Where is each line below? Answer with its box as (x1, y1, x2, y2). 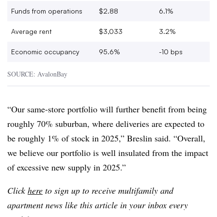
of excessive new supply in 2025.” (7, 161, 126, 173)
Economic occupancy (11, 47, 79, 56)
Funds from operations (11, 7, 82, 15)
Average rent (11, 27, 52, 35)
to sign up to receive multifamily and (43, 185, 173, 196)
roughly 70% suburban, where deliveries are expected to (7, 118, 204, 129)
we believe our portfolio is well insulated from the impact (7, 147, 208, 158)
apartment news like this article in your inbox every (7, 199, 188, 211)
